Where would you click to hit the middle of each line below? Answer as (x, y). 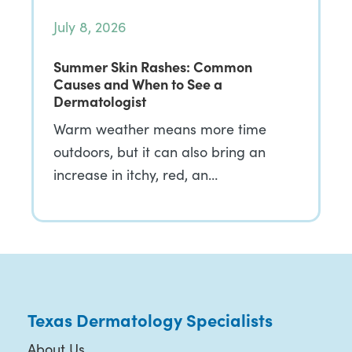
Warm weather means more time (160, 129)
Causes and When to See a (138, 84)
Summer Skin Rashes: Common (153, 66)
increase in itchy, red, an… (136, 174)
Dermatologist (100, 101)
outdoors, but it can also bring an (159, 152)
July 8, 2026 (90, 27)
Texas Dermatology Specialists (150, 319)
